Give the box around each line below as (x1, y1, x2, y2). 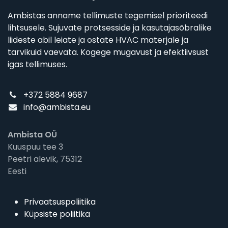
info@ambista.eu (23, 101, 91, 113)
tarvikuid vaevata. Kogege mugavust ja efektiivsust (8, 46, 209, 59)
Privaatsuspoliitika (24, 196, 96, 208)
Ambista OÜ (8, 129, 57, 141)
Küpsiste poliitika (24, 208, 90, 220)
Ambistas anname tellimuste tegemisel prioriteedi (8, 10, 208, 22)
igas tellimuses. (8, 59, 67, 71)
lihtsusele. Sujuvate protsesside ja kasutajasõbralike (8, 22, 212, 34)
